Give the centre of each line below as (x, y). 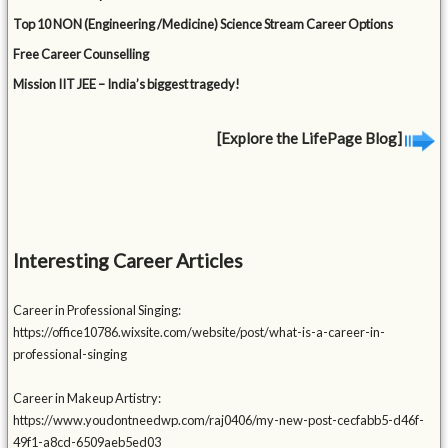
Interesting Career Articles (128, 261)
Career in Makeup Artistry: (87, 398)
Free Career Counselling (81, 54)
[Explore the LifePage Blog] (310, 138)
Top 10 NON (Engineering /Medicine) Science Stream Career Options (203, 24)
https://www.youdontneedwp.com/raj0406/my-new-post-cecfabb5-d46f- (219, 420)
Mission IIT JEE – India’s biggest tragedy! (127, 84)
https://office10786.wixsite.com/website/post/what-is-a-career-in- (199, 332)
